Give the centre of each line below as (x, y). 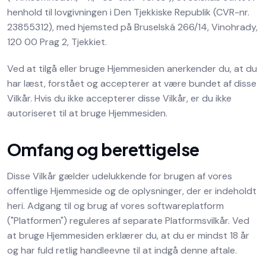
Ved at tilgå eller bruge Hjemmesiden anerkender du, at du (132, 69)
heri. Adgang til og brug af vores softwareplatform (115, 206)
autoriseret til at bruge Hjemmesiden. (87, 113)
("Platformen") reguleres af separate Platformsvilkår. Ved (128, 221)
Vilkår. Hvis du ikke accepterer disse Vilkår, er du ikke (119, 98)
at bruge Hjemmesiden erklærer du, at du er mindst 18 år (128, 235)
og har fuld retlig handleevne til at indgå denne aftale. (122, 250)
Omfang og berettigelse (103, 149)
